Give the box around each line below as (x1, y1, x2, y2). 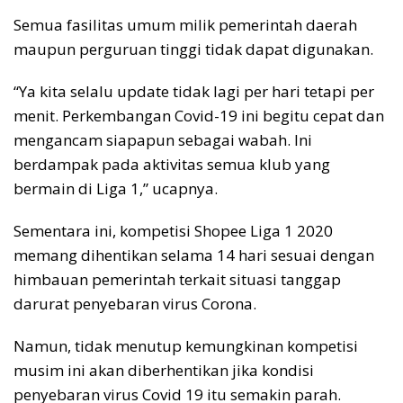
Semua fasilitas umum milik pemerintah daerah (13, 14, 357, 36)
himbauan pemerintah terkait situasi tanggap (13, 269, 341, 291)
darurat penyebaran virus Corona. (13, 293, 256, 315)
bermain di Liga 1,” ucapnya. (13, 178, 218, 200)
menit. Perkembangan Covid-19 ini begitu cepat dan (13, 105, 384, 127)
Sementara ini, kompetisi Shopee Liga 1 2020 (13, 220, 333, 242)
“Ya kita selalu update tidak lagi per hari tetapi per (13, 81, 374, 103)
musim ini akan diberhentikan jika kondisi (13, 360, 314, 381)
